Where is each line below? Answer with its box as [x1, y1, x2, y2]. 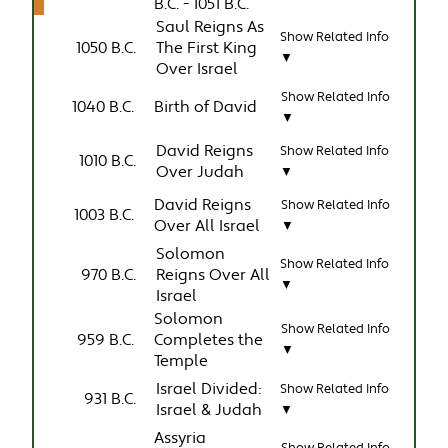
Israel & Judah [156, 399, 263, 421]
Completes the [154, 329, 264, 351]
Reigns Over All [156, 264, 271, 286]
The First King [156, 37, 258, 59]
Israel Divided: [156, 378, 262, 400]
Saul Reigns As [156, 16, 265, 38]
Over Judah [156, 161, 245, 183]
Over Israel [156, 58, 239, 80]
